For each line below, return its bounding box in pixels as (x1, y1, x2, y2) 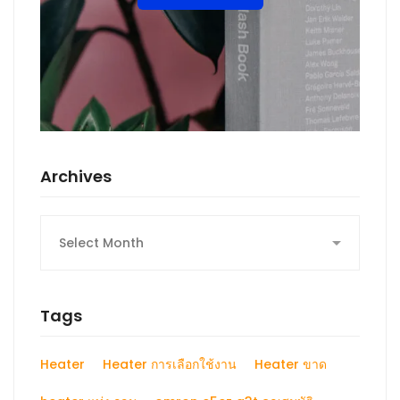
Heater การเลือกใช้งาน (103, 354, 237, 373)
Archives (40, 164, 112, 187)
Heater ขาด (254, 354, 327, 373)
